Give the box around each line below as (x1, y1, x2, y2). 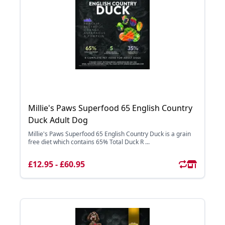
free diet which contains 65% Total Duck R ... (28, 138, 150, 146)
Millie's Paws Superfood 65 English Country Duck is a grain (28, 130, 191, 138)
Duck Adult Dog (28, 115, 88, 126)
